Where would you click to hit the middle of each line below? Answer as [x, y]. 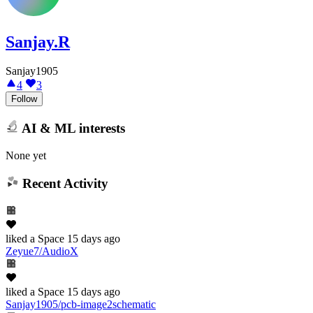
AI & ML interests [72, 128]
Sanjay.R [38, 42]
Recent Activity [63, 184]
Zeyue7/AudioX [42, 251]
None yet [26, 155]
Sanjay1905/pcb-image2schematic [81, 304]
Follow [24, 99]
